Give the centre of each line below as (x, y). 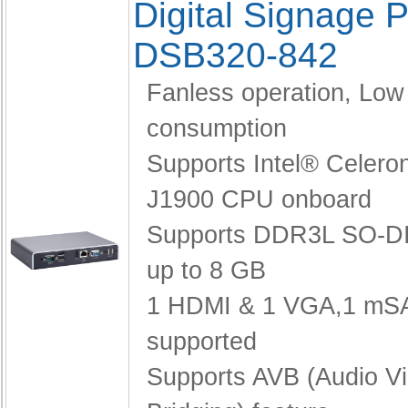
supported (202, 342)
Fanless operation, (253, 93)
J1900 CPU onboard (259, 199)
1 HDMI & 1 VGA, (245, 306)
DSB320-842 (235, 55)
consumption (217, 128)
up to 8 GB (206, 270)
